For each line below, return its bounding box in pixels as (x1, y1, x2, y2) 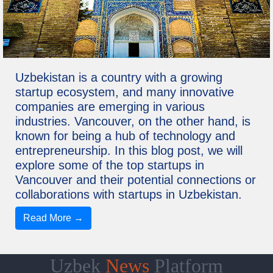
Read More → (23, 213, 83, 224)
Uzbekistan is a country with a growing (15, 71, 222, 85)
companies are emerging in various (15, 100, 205, 114)
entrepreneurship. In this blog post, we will (15, 144, 243, 158)
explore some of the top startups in (15, 158, 204, 172)
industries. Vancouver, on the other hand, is (15, 115, 250, 129)
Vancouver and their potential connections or (15, 173, 256, 187)
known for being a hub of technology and (15, 129, 235, 143)
